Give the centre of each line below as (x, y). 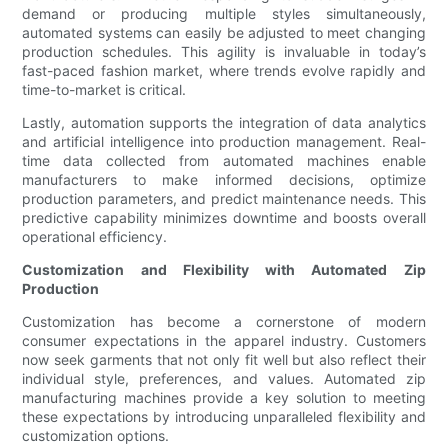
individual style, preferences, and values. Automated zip (224, 379)
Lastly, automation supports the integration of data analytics (224, 123)
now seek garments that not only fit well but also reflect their (224, 360)
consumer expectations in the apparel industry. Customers (224, 341)
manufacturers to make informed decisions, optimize (224, 180)
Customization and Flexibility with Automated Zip (224, 270)
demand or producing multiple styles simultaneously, (224, 14)
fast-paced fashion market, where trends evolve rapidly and (224, 71)
